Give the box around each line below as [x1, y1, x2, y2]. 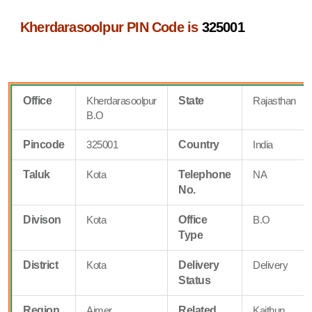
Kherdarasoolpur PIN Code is [20, 19, 202, 35]
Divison [23, 213, 61, 226]
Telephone [178, 168, 231, 180]
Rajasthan [253, 94, 296, 107]
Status [178, 274, 211, 286]
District [23, 258, 58, 271]
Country [178, 138, 219, 150]
